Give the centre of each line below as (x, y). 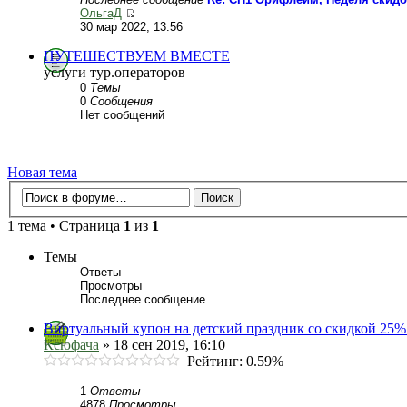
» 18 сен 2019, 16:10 (162, 345)
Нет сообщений (122, 115)
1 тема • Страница (65, 226)
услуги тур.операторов (114, 73)
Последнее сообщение (143, 299)
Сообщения (121, 102)
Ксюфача (71, 345)
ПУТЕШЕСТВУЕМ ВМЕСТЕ (137, 56)
